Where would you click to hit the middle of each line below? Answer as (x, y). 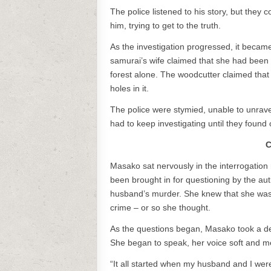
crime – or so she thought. (160, 207)
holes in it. (129, 88)
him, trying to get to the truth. (165, 25)
